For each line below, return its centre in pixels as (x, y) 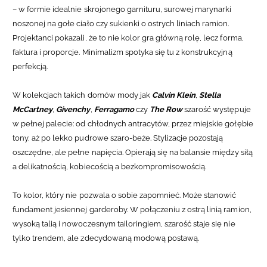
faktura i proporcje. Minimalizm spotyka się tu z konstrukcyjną (122, 52)
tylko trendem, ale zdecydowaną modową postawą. (106, 238)
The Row (166, 109)
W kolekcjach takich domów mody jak (82, 95)
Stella (210, 95)
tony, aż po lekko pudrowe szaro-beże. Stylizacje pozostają (118, 138)
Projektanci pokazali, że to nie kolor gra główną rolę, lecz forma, (128, 38)
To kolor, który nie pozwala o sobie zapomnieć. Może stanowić (125, 195)
